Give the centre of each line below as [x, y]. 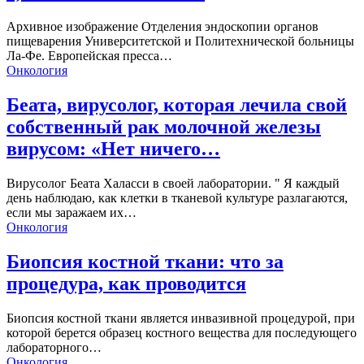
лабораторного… [54, 347]
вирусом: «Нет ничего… [113, 148]
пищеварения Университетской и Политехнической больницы [180, 41]
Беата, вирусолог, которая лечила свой [177, 104]
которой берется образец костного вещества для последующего [182, 332]
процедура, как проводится [126, 283]
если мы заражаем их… [71, 212]
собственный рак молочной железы [164, 126]
